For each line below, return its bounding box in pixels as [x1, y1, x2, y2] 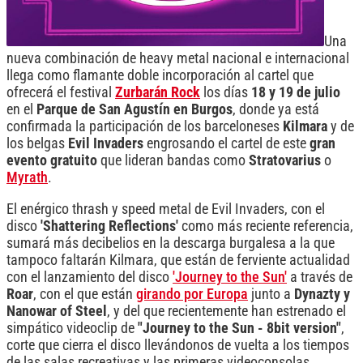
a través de [287, 268, 352, 285]
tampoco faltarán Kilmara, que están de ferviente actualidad [6, 251, 350, 268]
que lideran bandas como [97, 152, 249, 169]
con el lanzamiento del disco [6, 268, 173, 285]
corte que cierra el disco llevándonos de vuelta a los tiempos [6, 336, 349, 353]
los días [200, 83, 251, 100]
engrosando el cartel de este [143, 135, 310, 152]
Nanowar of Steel [6, 302, 107, 319]
